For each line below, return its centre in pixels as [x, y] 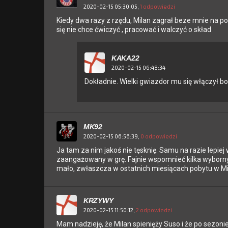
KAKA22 [125, 58]
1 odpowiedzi [158, 6]
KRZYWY [98, 201]
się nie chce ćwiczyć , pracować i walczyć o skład [134, 30]
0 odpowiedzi [159, 136]
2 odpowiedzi [154, 210]
